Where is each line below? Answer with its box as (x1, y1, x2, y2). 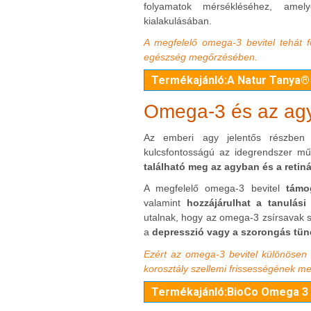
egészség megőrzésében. (144, 51, 258, 63)
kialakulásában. (144, 15, 212, 26)
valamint (144, 197, 187, 209)
